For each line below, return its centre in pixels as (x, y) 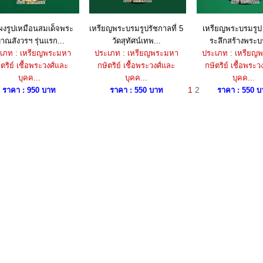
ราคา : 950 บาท (29, 90)
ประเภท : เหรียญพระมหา (136, 53)
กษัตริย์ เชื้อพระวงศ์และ (136, 65)
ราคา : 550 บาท (136, 90)
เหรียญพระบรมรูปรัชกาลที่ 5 (136, 28)
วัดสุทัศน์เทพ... (136, 41)
